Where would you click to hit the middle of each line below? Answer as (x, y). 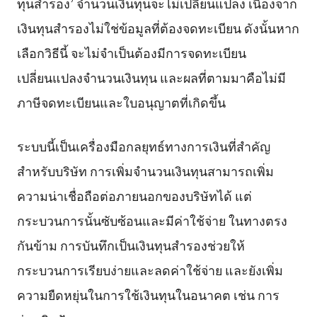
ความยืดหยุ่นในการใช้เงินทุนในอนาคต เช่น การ (148, 294)
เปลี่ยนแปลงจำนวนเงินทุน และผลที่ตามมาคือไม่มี (151, 77)
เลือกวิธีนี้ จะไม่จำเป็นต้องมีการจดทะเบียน (131, 52)
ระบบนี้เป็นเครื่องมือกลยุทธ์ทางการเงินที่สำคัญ (143, 145)
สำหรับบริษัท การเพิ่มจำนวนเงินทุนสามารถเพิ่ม (145, 170)
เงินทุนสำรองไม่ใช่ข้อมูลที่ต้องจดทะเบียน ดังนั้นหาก (158, 27)
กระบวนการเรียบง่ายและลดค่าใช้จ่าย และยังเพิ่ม (150, 269)
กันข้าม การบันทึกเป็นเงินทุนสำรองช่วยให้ (131, 244)
